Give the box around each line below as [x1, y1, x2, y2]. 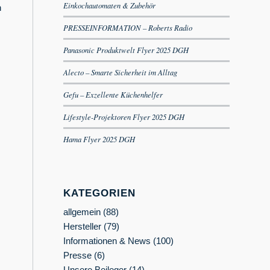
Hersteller [63, 221, 102, 231]
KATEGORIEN [63, 187, 136, 198]
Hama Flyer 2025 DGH [63, 134, 136, 144]
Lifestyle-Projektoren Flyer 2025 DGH [63, 111, 185, 122]
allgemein [63, 207, 101, 217]
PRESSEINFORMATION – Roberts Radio [63, 22, 193, 33]
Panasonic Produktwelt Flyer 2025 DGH [63, 45, 189, 55]
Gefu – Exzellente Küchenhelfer [63, 89, 163, 99]
